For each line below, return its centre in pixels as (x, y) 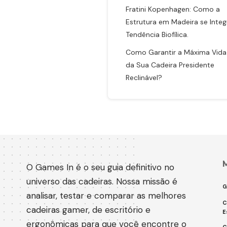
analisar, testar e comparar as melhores (106, 196)
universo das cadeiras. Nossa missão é (102, 181)
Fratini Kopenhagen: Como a (173, 9)
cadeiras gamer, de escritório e (88, 210)
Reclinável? (144, 78)
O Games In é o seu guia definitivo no (100, 167)
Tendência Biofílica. (157, 34)
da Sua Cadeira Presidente (170, 65)
